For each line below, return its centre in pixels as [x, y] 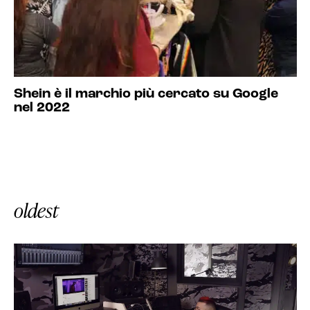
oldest [36, 210]
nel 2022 [42, 108]
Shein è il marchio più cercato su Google [146, 94]
